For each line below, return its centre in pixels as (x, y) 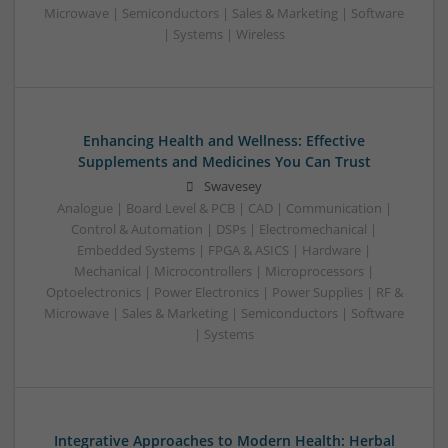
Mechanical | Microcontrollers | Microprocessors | (224, 272)
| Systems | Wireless (224, 35)
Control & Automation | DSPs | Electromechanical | (224, 230)
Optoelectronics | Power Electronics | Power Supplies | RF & (224, 293)
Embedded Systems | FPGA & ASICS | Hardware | (224, 251)
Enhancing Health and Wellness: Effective (224, 141)
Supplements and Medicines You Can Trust (224, 162)
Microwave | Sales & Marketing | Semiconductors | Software (224, 314)
